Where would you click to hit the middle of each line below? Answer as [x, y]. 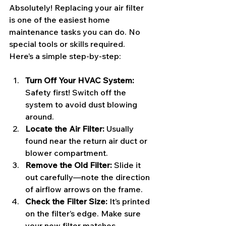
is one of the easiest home [61, 19]
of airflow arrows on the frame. [84, 189]
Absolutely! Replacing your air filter [77, 7]
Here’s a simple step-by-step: [65, 56]
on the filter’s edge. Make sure [84, 213]
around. [40, 116]
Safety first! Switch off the [77, 92]
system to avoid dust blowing [82, 104]
